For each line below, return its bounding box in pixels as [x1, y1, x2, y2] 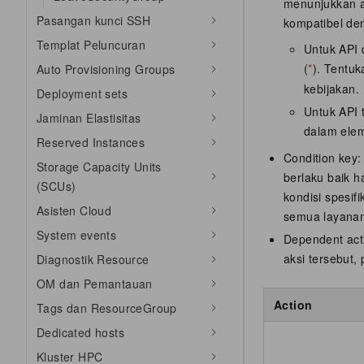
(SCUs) [37, 178, 76, 194]
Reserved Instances [37, 134, 145, 150]
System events [37, 227, 117, 243]
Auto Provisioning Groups [37, 61, 175, 77]
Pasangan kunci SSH [37, 12, 151, 28]
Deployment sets [37, 85, 128, 102]
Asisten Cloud [37, 202, 112, 219]
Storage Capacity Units [37, 158, 162, 175]
